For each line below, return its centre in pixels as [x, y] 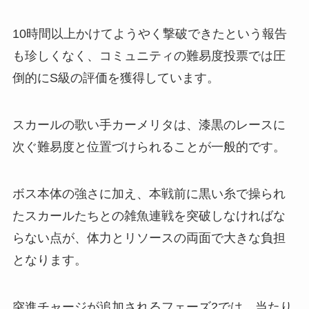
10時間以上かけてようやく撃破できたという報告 [149, 34]
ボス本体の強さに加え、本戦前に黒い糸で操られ [149, 193]
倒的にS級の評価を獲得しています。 [116, 78]
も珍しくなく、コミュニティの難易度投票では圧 [149, 56]
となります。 [49, 260]
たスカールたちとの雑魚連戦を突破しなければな [149, 216]
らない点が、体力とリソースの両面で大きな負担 [149, 238]
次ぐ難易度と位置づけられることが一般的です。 [149, 147]
